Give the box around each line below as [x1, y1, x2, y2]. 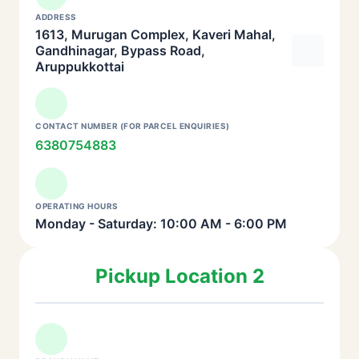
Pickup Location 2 [95, 264, 264, 288]
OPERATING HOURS [35, 201, 119, 211]
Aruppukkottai [35, 58, 124, 75]
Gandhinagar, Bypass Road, [35, 42, 205, 58]
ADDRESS [35, 12, 77, 22]
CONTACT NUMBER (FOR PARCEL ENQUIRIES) [35, 121, 230, 131]
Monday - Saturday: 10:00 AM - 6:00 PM [35, 216, 287, 232]
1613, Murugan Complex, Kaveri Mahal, [35, 26, 276, 42]
